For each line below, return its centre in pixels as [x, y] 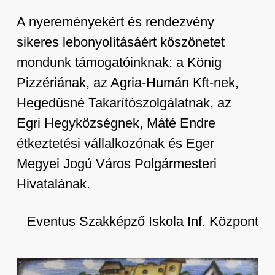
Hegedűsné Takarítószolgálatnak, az [124, 103]
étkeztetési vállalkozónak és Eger [115, 143]
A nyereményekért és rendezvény [115, 22]
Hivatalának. [53, 184]
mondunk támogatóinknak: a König [119, 62]
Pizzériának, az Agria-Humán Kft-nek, [127, 83]
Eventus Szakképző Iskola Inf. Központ [143, 221]
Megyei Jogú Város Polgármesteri [116, 164]
